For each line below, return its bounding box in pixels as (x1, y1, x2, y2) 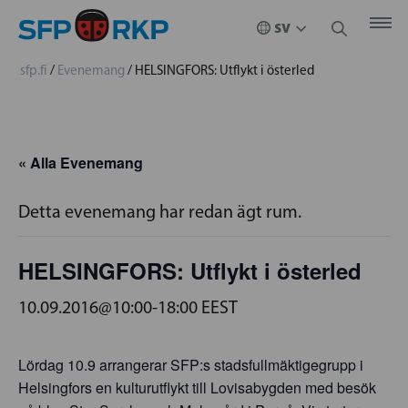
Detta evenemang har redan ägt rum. (18, 200, 301, 222)
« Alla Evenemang (18, 152, 143, 173)
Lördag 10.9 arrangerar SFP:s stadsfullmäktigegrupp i (18, 354, 363, 375)
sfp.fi (20, 62, 47, 78)
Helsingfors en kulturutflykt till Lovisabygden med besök (18, 377, 376, 398)
